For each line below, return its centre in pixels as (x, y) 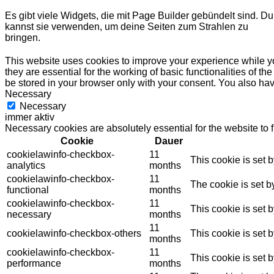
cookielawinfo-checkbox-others (74, 233)
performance (34, 263)
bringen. (23, 37)
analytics (26, 165)
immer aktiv (30, 117)
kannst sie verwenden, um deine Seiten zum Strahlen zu (127, 26)
